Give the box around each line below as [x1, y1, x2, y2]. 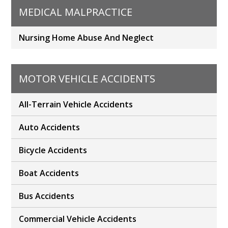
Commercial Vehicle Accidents [19, 213, 137, 225]
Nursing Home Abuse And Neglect [19, 32, 154, 44]
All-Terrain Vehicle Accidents [19, 99, 133, 110]
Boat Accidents [19, 167, 79, 179]
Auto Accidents [19, 122, 80, 133]
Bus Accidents [19, 190, 75, 202]
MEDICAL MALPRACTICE [19, 5, 133, 19]
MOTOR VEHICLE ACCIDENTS [19, 72, 156, 86]
